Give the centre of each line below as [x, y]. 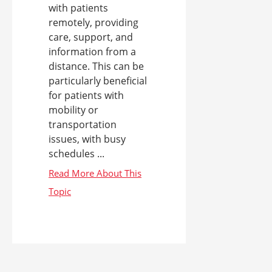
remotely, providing [93, 22]
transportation [83, 124]
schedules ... [76, 153]
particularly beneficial [98, 80]
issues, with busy [87, 139]
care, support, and [91, 37]
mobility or [73, 110]
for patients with [86, 95]
